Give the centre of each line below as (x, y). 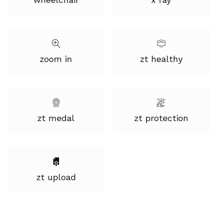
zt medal (56, 118)
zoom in (56, 59)
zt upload (56, 177)
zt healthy (161, 59)
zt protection (161, 118)
